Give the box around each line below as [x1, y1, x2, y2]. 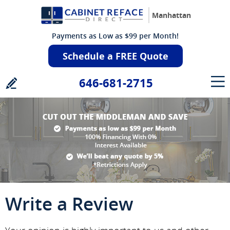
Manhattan [152, 10, 191, 21]
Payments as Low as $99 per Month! [51, 31, 179, 41]
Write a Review [5, 191, 133, 216]
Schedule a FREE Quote [63, 50, 169, 62]
